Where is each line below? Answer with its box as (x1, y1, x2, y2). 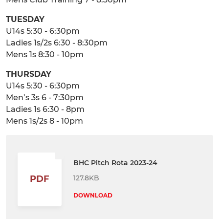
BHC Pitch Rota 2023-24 (73, 158, 157, 167)
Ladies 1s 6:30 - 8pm (6, 105, 85, 114)
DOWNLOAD (73, 191, 112, 199)
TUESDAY (6, 15, 44, 24)
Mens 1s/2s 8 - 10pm (6, 116, 83, 126)
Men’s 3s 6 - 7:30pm (6, 93, 84, 102)
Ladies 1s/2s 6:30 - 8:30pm (6, 38, 108, 47)
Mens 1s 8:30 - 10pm (6, 50, 84, 59)
